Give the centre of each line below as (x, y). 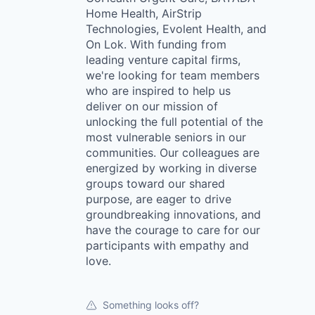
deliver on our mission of (152, 106)
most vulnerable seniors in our (166, 137)
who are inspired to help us (158, 90)
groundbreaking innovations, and (173, 214)
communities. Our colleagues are (173, 152)
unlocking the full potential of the (174, 121)
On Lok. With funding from (156, 44)
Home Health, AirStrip (144, 13)
